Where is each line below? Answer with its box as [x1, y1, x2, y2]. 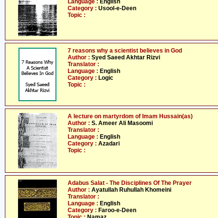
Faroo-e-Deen [98, 207, 136, 214]
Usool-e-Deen [98, 5, 136, 12]
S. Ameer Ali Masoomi [91, 120, 153, 127]
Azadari [98, 140, 120, 147]
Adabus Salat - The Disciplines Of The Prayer [68, 180, 192, 186]
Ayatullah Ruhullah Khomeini [91, 186, 171, 193]
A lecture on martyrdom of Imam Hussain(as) [68, 113, 193, 120]
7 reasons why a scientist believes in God [68, 47, 182, 54]
